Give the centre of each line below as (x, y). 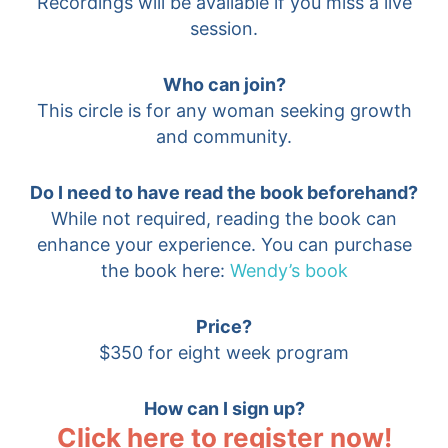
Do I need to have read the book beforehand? (224, 192)
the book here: (165, 270)
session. (224, 28)
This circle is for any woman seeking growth (224, 110)
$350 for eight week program (224, 352)
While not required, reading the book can (224, 218)
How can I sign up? (224, 408)
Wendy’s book (288, 270)
